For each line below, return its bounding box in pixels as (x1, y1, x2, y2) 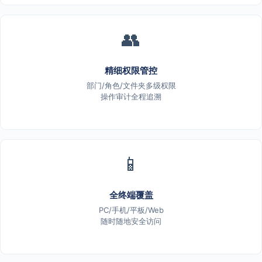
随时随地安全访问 (101, 216, 161, 226)
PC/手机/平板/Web (98, 205, 164, 215)
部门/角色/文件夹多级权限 (86, 80, 176, 90)
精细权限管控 (105, 64, 157, 76)
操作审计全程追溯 (101, 91, 161, 101)
